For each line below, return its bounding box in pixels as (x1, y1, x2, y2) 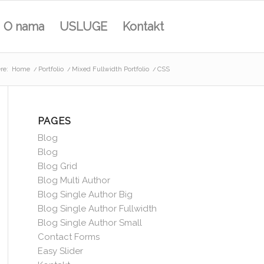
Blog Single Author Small (37, 217, 142, 228)
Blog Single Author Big (37, 189, 133, 200)
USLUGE (60, 19, 107, 34)
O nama (4, 19, 44, 34)
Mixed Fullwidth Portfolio (72, 65, 149, 73)
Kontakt (123, 19, 164, 34)
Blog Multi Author (37, 175, 110, 186)
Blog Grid (37, 161, 77, 171)
